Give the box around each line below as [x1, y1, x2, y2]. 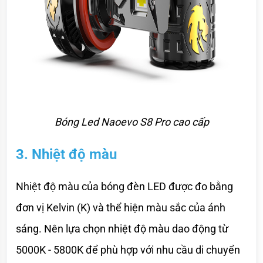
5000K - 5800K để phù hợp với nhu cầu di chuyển [16, 243, 240, 256]
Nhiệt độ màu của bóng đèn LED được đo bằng [16, 180, 233, 193]
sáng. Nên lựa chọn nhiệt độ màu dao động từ [16, 222, 228, 235]
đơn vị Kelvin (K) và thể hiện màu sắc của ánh [16, 201, 225, 214]
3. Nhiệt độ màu [16, 146, 117, 163]
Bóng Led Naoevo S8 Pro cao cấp [54, 115, 209, 128]
